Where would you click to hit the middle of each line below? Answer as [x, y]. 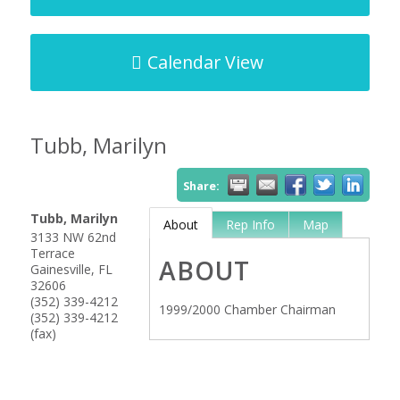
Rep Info [250, 225]
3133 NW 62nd [73, 237]
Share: [202, 186]
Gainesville [60, 269]
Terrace [52, 253]
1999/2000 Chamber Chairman [247, 309]
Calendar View [205, 62]
